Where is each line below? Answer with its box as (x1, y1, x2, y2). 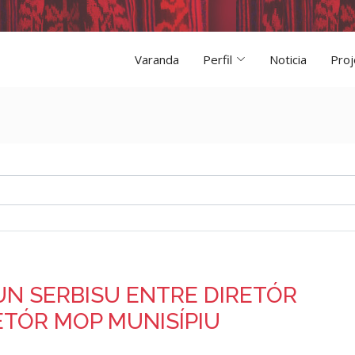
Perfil (203, 52, 232, 67)
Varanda (135, 52, 179, 67)
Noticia (269, 52, 307, 67)
